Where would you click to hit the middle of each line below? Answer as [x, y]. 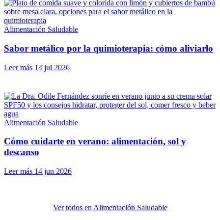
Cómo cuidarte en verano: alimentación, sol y [95, 141]
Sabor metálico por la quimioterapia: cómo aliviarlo [109, 48]
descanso [22, 152]
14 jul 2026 [52, 67]
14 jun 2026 [53, 171]
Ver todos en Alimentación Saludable [110, 208]
